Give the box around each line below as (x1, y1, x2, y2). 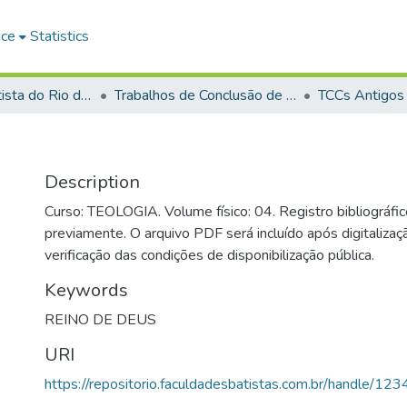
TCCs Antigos (318, 85, 404, 105)
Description (45, 170, 140, 194)
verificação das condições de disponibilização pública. (45, 245, 374, 265)
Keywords (45, 278, 128, 303)
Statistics (30, 26, 90, 46)
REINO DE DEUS (45, 310, 156, 330)
